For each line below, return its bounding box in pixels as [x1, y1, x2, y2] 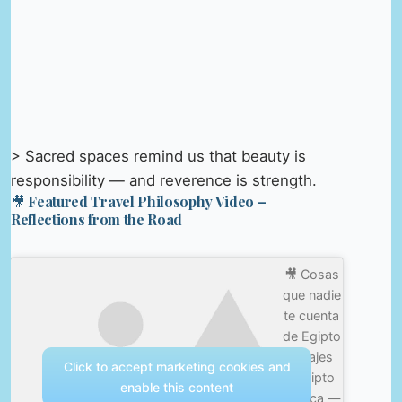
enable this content [120, 379, 234, 395]
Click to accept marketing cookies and [63, 358, 291, 374]
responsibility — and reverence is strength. [11, 170, 317, 189]
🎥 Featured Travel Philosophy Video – [11, 191, 267, 211]
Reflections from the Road [11, 209, 182, 229]
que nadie [282, 287, 341, 303]
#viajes [290, 349, 333, 365]
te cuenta [284, 308, 340, 324]
